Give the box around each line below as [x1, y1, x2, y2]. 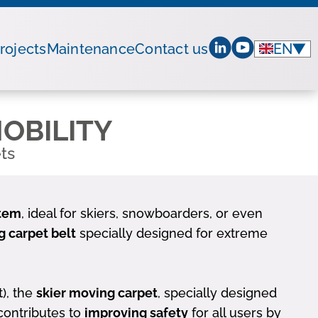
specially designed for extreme [76, 226, 268, 241]
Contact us [135, 40, 209, 57]
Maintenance [46, 40, 136, 57]
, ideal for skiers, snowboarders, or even [21, 206, 263, 221]
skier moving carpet [36, 285, 158, 300]
